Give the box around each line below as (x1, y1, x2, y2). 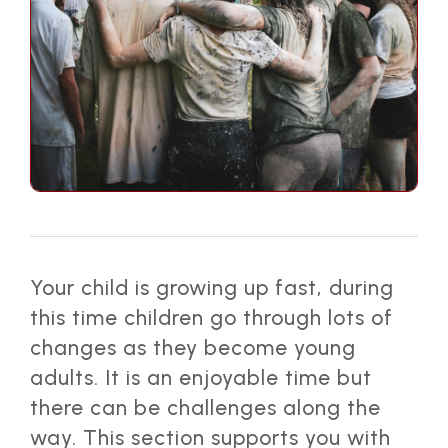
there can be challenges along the (30, 394, 381, 420)
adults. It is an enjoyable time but (30, 364, 372, 390)
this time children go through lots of (30, 304, 393, 330)
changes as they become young (30, 334, 356, 360)
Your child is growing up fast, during (30, 274, 394, 300)
